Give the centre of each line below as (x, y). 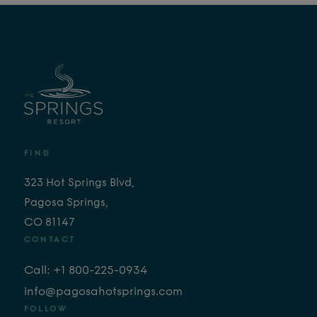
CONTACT (50, 241)
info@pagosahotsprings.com (103, 292)
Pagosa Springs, (66, 204)
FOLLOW (46, 309)
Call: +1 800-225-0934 (85, 271)
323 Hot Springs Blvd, (79, 184)
